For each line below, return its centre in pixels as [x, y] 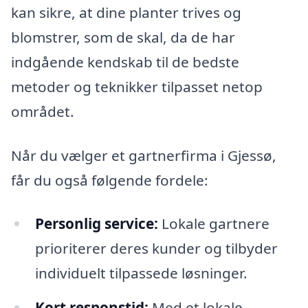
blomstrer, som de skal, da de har [123, 37]
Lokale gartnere [213, 224]
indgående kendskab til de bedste [125, 62]
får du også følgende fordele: [110, 180]
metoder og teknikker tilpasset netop [137, 86]
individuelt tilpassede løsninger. [141, 273]
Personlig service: [96, 224]
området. [43, 111]
